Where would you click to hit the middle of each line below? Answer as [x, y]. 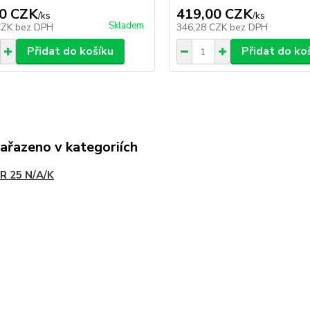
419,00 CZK [214, 15]
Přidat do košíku [70, 52]
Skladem [126, 26]
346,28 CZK [203, 28]
